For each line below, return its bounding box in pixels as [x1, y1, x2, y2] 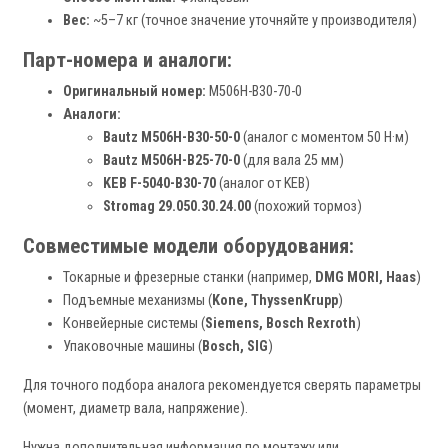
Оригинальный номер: [63, 83, 206, 101]
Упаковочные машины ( [63, 338, 202, 356]
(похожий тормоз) [251, 198, 362, 216]
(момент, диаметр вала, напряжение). [23, 400, 248, 418]
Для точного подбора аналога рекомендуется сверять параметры [23, 377, 421, 395]
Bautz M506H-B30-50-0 [103, 129, 240, 147]
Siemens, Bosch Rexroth [205, 315, 356, 333]
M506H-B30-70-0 [206, 83, 302, 101]
